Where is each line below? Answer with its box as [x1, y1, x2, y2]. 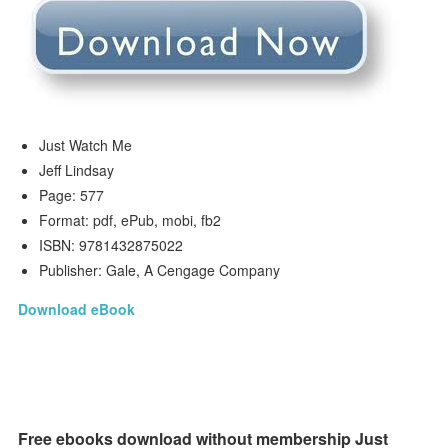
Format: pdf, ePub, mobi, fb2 [39, 210, 222, 230]
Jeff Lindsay [39, 160, 115, 180]
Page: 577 [39, 185, 105, 205]
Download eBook [18, 299, 136, 319]
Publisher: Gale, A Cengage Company [39, 260, 281, 280]
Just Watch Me [39, 135, 133, 155]
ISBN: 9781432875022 [39, 235, 184, 255]
